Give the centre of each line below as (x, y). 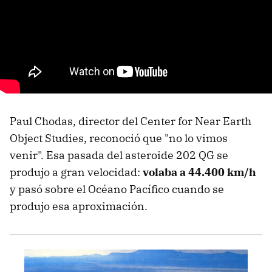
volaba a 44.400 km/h (199, 172)
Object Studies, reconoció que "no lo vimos (119, 138)
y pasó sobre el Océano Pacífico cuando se (117, 189)
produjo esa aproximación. (79, 206)
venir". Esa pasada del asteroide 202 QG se (119, 155)
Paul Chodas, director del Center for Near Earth (131, 121)
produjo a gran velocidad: (76, 172)
